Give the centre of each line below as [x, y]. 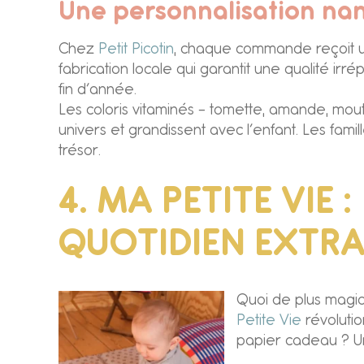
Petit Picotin [136, 50]
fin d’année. [97, 90]
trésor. [80, 151]
